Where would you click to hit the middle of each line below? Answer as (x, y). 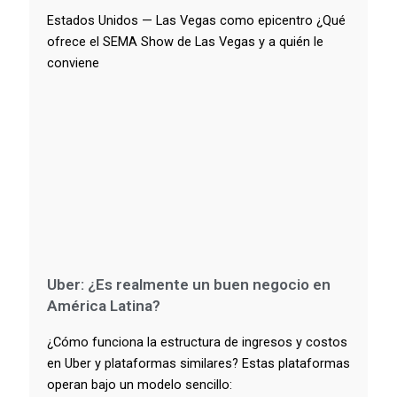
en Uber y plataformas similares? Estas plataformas (198, 364)
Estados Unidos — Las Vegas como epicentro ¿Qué (196, 20)
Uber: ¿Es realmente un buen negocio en (189, 285)
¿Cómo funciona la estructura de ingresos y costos (197, 343)
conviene (73, 62)
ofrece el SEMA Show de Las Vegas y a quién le (185, 41)
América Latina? (104, 306)
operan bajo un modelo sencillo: (140, 385)
